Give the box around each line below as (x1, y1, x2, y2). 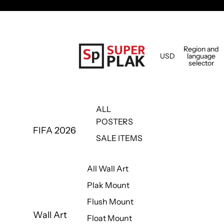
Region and (183, 44, 219, 53)
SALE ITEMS (95, 132, 142, 143)
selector (188, 58, 214, 67)
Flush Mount (86, 196, 133, 206)
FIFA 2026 (32, 125, 76, 136)
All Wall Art (86, 163, 128, 173)
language (186, 51, 215, 60)
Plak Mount (86, 179, 129, 190)
